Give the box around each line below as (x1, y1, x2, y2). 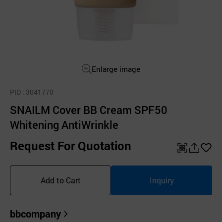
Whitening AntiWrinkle (10, 117, 118, 132)
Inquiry (149, 175, 174, 185)
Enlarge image (92, 64, 140, 74)
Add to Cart (40, 175, 81, 185)
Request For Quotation (10, 138, 131, 154)
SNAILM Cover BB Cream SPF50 (10, 103, 167, 117)
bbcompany (10, 207, 61, 220)
